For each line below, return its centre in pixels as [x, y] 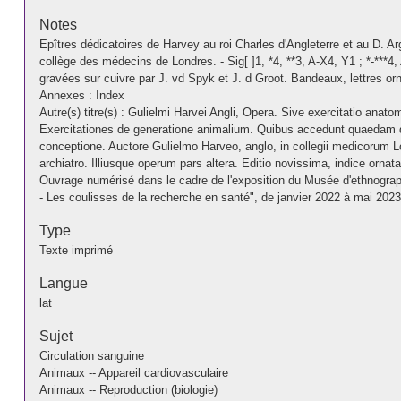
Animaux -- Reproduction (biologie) [128, 389]
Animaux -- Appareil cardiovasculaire [133, 372]
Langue [63, 283]
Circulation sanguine [91, 355]
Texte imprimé [76, 250]
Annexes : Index [81, 95]
